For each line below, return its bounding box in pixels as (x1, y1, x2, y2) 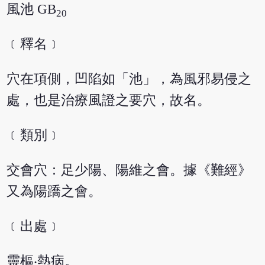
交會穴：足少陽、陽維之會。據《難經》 (7, 162, 252, 177)
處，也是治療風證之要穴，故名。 (7, 93, 211, 108)
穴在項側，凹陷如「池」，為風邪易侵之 (7, 72, 252, 87)
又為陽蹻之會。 (7, 183, 102, 199)
